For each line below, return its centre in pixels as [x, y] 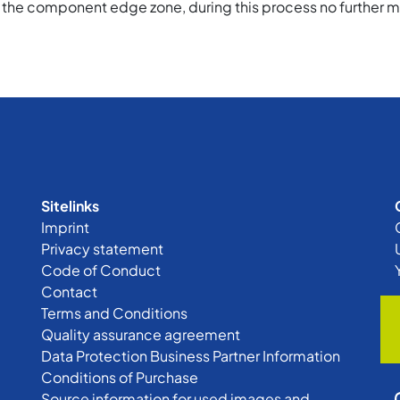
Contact [69, 292]
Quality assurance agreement [140, 335]
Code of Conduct [100, 271]
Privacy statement [102, 249]
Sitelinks [70, 206]
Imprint [65, 228]
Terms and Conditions [114, 313]
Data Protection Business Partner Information [190, 356]
